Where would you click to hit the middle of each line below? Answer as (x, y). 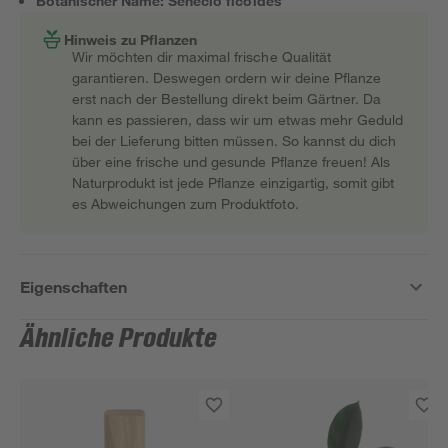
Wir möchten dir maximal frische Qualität (201, 56)
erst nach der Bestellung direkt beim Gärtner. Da (226, 98)
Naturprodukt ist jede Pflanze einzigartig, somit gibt (233, 182)
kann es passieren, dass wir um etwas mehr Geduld (237, 119)
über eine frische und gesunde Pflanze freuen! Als (231, 161)
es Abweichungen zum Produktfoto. (185, 203)
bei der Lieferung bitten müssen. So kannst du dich (234, 140)
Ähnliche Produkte (119, 339)
